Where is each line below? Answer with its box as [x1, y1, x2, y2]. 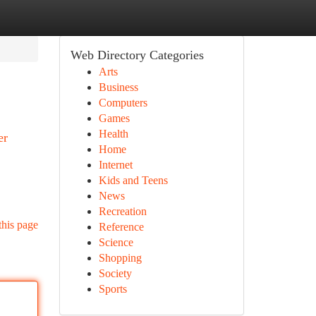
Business [98, 81, 138, 93]
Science [98, 236, 133, 248]
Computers [98, 97, 147, 109]
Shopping [98, 252, 142, 264]
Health [98, 128, 128, 140]
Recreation [98, 205, 147, 217]
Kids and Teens [98, 174, 168, 186]
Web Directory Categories [70, 48, 204, 62]
